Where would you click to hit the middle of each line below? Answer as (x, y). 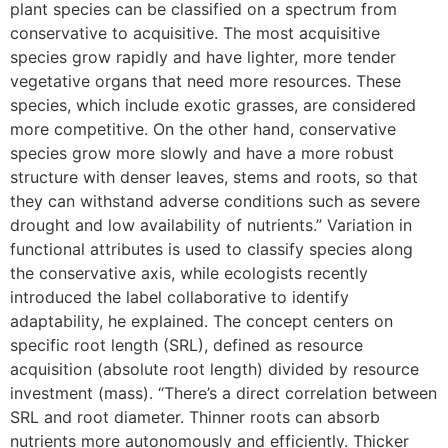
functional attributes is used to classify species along (211, 248)
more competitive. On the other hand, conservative (203, 128)
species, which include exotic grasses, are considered (213, 104)
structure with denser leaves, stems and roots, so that (214, 176)
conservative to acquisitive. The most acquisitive (195, 32)
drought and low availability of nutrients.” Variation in (211, 224)
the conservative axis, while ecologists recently (189, 272)
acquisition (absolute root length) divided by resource (214, 368)
